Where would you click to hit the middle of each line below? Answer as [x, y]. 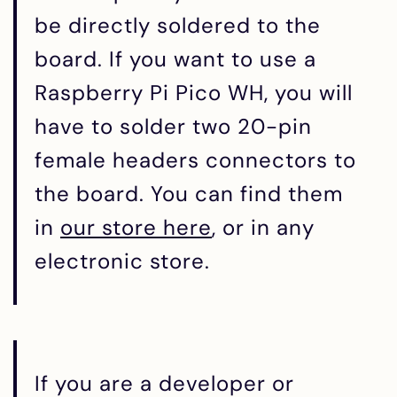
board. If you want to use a [175, 58]
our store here [136, 227]
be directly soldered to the [178, 25]
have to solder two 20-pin [173, 126]
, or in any [263, 227]
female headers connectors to [195, 160]
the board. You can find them [189, 193]
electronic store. [122, 261]
